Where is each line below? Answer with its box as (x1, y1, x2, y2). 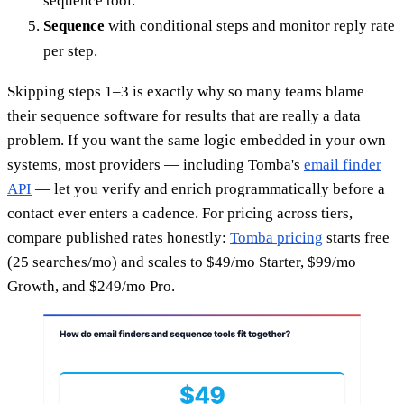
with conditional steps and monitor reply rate (105, 16, 395, 34)
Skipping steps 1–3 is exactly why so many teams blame (7, 82, 364, 100)
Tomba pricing (230, 228, 323, 246)
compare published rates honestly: (7, 228, 230, 246)
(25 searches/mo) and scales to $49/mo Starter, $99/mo (7, 252, 356, 271)
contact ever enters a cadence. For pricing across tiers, (7, 204, 353, 222)
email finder (304, 155, 381, 173)
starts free (323, 228, 390, 246)
